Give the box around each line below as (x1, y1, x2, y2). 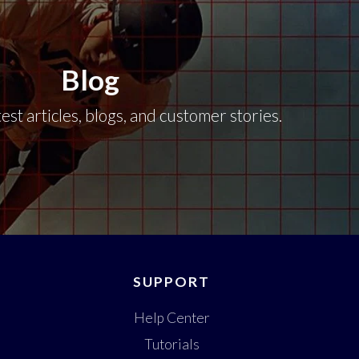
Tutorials (143, 336, 200, 353)
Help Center (133, 309, 210, 326)
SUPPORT (133, 273, 210, 290)
